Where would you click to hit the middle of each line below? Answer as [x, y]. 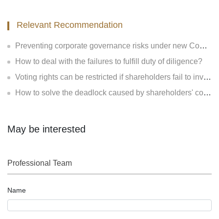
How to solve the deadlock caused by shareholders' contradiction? [109, 92]
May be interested [46, 129]
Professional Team [40, 163]
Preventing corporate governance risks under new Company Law [107, 45]
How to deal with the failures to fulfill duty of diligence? [109, 61]
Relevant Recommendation [70, 25]
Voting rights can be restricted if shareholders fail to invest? [109, 77]
